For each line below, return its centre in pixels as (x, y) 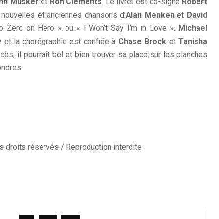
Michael (193, 28)
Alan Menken (150, 15)
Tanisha (193, 41)
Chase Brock (142, 41)
